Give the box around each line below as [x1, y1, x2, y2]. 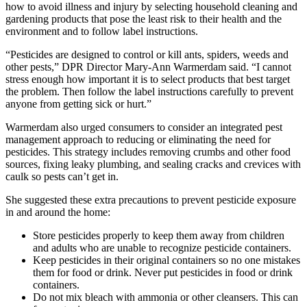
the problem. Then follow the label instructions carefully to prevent [5, 85, 293, 97]
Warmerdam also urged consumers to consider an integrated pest [5, 121, 282, 133]
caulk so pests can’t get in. [5, 170, 119, 182]
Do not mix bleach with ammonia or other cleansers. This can [33, 291, 298, 303]
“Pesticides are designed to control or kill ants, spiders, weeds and [5, 48, 288, 60]
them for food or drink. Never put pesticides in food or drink [33, 266, 293, 278]
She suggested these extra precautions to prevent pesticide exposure [5, 193, 296, 206]
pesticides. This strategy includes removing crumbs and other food [5, 145, 291, 158]
